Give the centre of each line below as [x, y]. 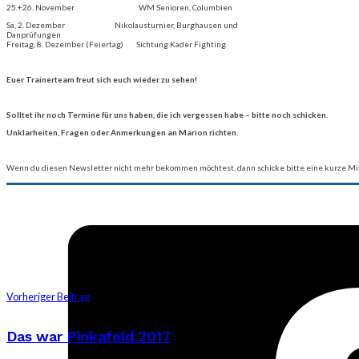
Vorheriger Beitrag [48, 297]
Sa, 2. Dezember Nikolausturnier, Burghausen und [122, 24]
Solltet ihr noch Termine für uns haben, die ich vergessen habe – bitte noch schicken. [167, 114]
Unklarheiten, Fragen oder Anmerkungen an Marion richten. [122, 132]
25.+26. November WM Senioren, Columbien [119, 7]
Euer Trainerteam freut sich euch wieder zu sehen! [102, 79]
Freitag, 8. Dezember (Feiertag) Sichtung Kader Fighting [116, 44]
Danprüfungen [34, 34]
